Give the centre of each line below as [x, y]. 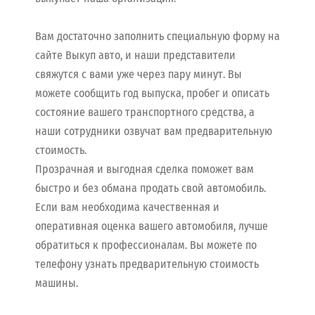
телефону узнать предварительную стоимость [147, 264]
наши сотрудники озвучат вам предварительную [154, 131]
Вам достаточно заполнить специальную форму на [157, 36]
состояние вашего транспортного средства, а [145, 112]
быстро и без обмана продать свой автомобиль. [150, 188]
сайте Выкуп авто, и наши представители [135, 55]
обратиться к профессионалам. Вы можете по [146, 245]
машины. [58, 283]
